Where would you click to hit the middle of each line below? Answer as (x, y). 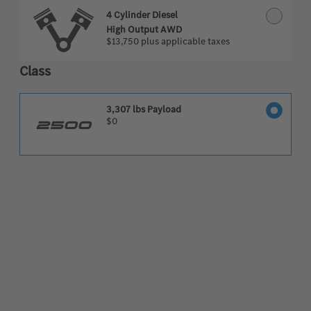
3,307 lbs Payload (144, 109)
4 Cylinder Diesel (142, 15)
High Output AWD (144, 30)
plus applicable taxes (185, 41)
